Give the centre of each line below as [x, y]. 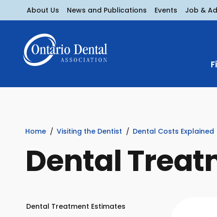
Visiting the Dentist [89, 131]
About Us [43, 10]
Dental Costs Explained [173, 131]
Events [166, 10]
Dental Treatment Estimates [76, 206]
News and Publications [107, 10]
